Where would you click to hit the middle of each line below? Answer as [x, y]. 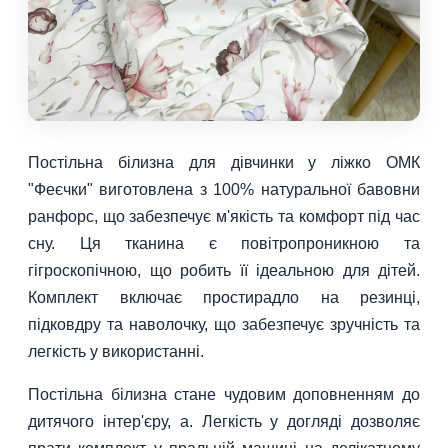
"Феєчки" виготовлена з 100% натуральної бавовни [224, 189]
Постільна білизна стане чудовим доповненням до [224, 394]
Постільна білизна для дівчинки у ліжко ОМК [224, 162]
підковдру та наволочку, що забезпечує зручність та [224, 324]
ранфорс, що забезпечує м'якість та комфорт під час [224, 216]
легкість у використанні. [116, 351]
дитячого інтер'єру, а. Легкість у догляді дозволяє [224, 421]
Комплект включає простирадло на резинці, [224, 297]
